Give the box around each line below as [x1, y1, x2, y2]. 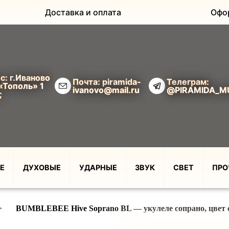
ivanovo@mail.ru [73, 85, 140, 95]
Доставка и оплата [45, 7, 122, 17]
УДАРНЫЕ [79, 163, 117, 172]
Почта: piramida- [73, 77, 141, 87]
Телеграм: [167, 77, 209, 87]
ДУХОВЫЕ [22, 163, 61, 172]
